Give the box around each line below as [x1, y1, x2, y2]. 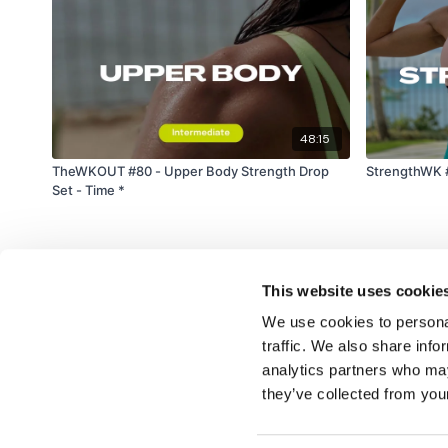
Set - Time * [52, 181, 125, 198]
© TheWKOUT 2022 [52, 375, 179, 394]
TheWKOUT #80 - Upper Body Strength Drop [52, 162, 329, 179]
